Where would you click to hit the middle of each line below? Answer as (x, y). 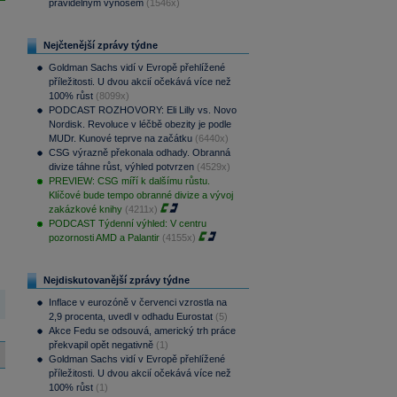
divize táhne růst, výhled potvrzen (121, 167)
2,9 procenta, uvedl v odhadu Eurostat (130, 316)
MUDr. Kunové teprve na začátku (120, 138)
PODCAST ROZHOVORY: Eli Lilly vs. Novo (142, 110)
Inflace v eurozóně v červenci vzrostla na (137, 302)
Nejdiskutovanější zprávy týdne (116, 280)
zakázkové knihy (85, 209)
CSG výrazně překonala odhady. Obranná (139, 152)
